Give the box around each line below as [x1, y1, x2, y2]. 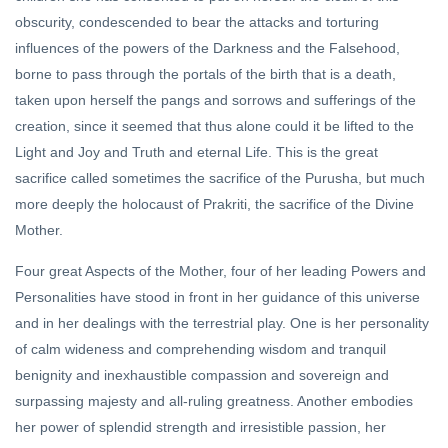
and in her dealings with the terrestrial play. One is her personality [15, 315, 429, 332]
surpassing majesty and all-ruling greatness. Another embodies [15, 393, 413, 410]
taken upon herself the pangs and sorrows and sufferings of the [15, 92, 416, 109]
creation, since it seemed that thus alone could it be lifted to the [15, 118, 414, 135]
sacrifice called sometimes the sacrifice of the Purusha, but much [15, 170, 425, 187]
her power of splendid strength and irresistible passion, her [15, 419, 386, 436]
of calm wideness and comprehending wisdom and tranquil [15, 341, 386, 358]
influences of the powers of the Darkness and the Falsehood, [15, 40, 400, 57]
